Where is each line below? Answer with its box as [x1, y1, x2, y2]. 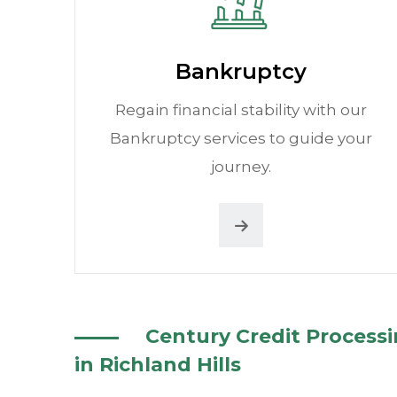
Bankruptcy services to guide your [110, 129, 372, 147]
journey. [211, 158, 271, 175]
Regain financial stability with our [115, 101, 367, 119]
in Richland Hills [74, 353, 241, 377]
